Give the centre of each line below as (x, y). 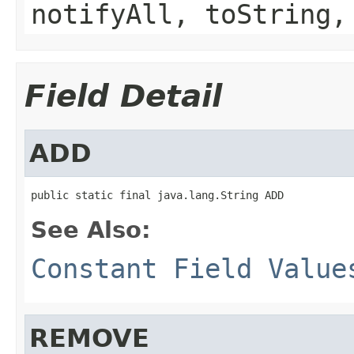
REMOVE (89, 338)
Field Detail (123, 96)
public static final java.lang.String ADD (157, 195)
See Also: (91, 230)
